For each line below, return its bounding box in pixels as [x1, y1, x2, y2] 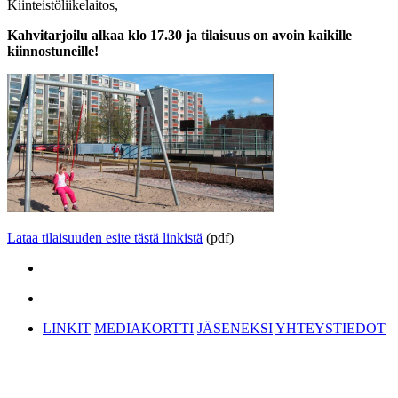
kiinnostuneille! [7, 43, 99, 59]
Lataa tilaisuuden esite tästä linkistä [7, 229, 203, 245]
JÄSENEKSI [197, 320, 273, 336]
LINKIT [43, 320, 91, 336]
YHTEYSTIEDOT [275, 320, 386, 336]
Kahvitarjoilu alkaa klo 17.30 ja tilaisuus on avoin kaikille [7, 27, 352, 43]
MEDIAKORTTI [94, 320, 194, 336]
